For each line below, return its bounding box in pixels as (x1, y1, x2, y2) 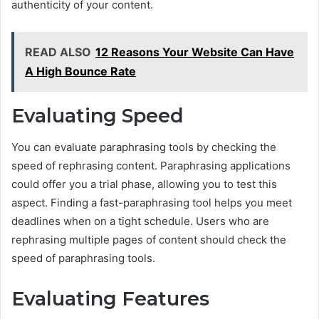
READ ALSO (25, 44, 91, 59)
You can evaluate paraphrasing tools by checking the (11, 140, 276, 155)
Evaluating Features (11, 287, 209, 311)
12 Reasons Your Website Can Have (95, 44, 294, 59)
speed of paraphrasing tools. (11, 251, 155, 266)
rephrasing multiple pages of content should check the (11, 233, 286, 247)
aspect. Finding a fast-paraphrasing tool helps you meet (11, 196, 292, 210)
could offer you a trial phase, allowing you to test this (11, 177, 277, 192)
